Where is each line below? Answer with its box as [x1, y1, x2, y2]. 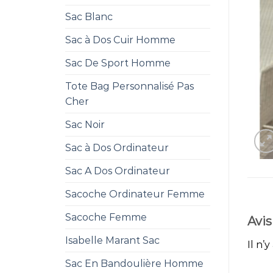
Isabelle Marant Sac [65, 235, 160, 246]
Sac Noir [65, 119, 105, 130]
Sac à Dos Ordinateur [65, 142, 169, 154]
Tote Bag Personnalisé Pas [65, 80, 194, 92]
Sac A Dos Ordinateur [65, 165, 170, 177]
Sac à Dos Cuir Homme [65, 34, 175, 46]
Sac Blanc [65, 11, 113, 23]
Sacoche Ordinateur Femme [65, 188, 205, 200]
